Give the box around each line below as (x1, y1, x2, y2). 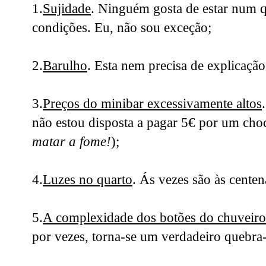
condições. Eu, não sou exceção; (32, 20, 211, 36)
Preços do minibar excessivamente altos (43, 96, 262, 112)
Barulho (43, 58, 87, 74)
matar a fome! (32, 134, 111, 150)
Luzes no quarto (43, 172, 132, 188)
